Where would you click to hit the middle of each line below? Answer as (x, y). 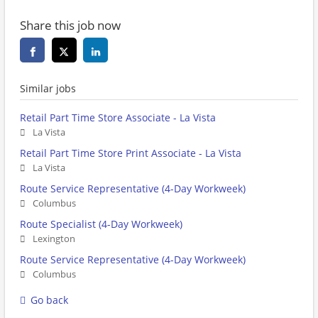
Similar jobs (48, 89)
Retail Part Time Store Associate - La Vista (118, 118)
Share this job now (70, 26)
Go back (49, 300)
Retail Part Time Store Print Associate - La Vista (131, 153)
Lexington (54, 239)
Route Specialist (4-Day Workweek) (101, 224)
